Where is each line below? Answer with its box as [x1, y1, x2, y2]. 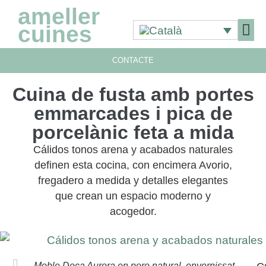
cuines [18, 21, 92, 47]
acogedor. [109, 205, 157, 217]
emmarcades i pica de [33, 102, 233, 124]
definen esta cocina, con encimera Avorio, [34, 159, 232, 171]
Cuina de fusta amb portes [12, 83, 254, 105]
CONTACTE [112, 55, 154, 65]
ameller [18, 4, 100, 29]
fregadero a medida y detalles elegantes [38, 174, 228, 186]
